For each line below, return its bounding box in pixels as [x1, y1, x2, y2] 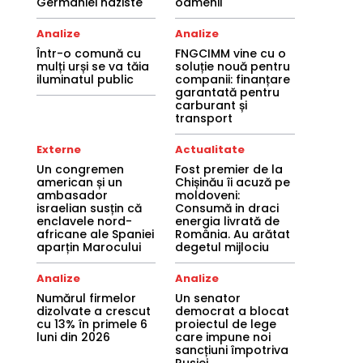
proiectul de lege [175, 316, 277, 332]
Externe [36, 142, 81, 157]
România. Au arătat [175, 226, 291, 242]
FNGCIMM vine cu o [175, 45, 287, 62]
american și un [36, 174, 122, 190]
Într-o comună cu [36, 45, 141, 62]
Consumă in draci [175, 200, 280, 216]
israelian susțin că [36, 200, 142, 216]
